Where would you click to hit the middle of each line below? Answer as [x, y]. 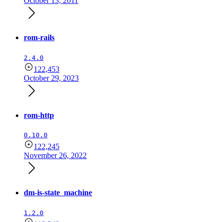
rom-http [39, 115]
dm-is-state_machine [58, 193]
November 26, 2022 [55, 156]
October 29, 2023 [51, 78]
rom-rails [39, 38]
